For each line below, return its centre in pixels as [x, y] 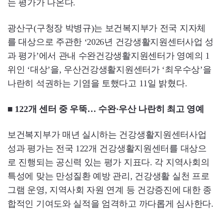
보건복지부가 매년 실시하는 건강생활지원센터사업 [107, 135]
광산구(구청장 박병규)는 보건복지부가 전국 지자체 [107, 28]
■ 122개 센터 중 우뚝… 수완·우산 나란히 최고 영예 [106, 109]
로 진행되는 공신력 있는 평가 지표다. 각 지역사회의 [109, 163]
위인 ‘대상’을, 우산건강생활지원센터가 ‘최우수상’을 [110, 70]
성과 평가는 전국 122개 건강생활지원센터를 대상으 [107, 149]
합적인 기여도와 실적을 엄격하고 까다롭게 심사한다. [110, 204]
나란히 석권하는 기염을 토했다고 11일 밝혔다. [97, 84]
